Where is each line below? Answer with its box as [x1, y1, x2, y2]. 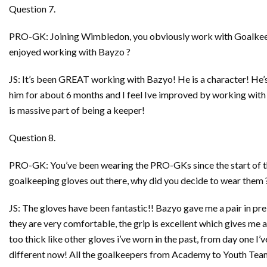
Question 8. [9, 132, 55, 143]
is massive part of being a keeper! [9, 104, 145, 116]
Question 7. [9, 3, 55, 14]
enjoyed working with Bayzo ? [9, 46, 131, 57]
